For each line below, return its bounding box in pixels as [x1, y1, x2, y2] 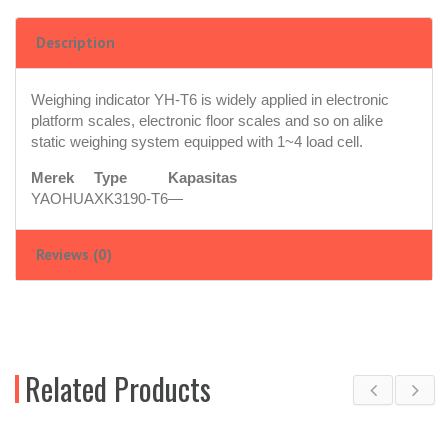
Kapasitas [168, 169, 237, 187]
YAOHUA [31, 190, 94, 208]
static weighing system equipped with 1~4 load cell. [31, 133, 363, 151]
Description [36, 33, 115, 53]
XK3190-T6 [94, 190, 168, 208]
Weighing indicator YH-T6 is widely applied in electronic [31, 91, 389, 109]
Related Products [25, 366, 211, 412]
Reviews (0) [36, 245, 112, 265]
